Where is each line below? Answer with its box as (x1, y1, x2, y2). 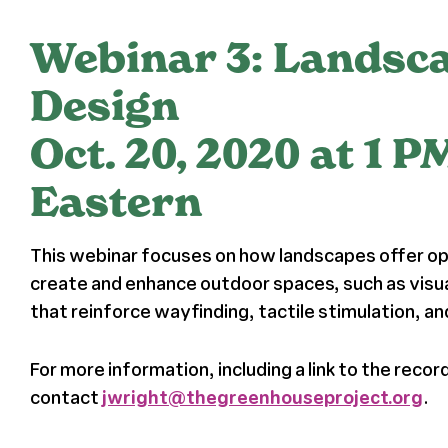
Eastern (29, 176, 202, 227)
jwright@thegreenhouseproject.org (101, 384, 423, 409)
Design (29, 80, 179, 131)
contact (29, 384, 102, 409)
